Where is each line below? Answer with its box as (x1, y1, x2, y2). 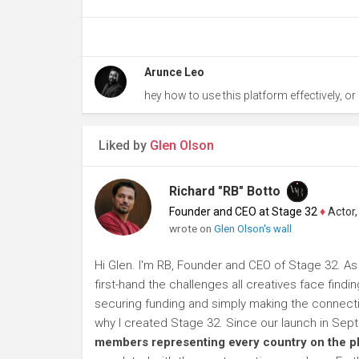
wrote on (168, 222, 214, 235)
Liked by (99, 138, 150, 153)
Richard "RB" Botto (168, 184, 280, 199)
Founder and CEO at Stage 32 (168, 205, 317, 218)
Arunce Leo (143, 66, 204, 79)
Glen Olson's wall (213, 223, 292, 235)
